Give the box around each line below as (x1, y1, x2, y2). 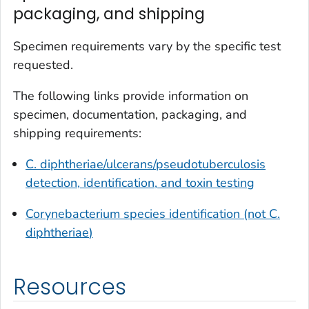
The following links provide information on (13, 87, 248, 104)
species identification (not (123, 205, 269, 222)
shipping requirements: (13, 124, 141, 141)
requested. (13, 56, 73, 73)
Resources (13, 271, 126, 302)
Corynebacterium (26, 205, 123, 222)
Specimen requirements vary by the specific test (13, 37, 281, 54)
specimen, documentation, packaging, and (13, 106, 247, 123)
